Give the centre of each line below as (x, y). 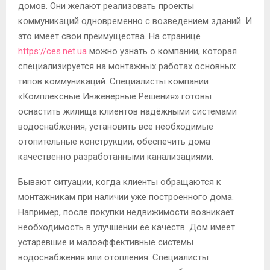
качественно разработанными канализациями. (116, 157)
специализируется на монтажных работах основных (127, 67)
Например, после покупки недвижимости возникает (126, 212)
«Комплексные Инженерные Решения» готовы (115, 97)
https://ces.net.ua (52, 52)
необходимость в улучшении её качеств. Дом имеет (127, 228)
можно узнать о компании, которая (162, 52)
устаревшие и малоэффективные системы (106, 243)
